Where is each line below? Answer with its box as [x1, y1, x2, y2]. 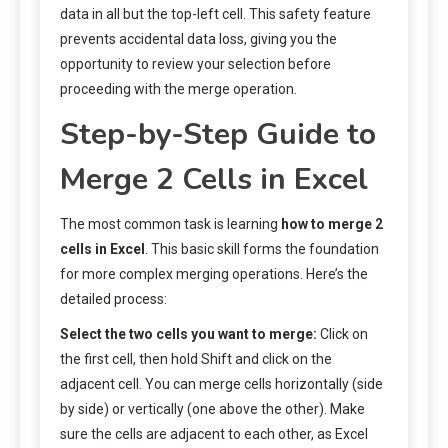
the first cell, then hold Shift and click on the [60, 350, 332, 367]
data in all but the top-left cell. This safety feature [60, 5, 371, 22]
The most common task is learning [60, 215, 281, 232]
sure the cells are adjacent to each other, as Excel [60, 425, 368, 442]
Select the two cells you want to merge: [60, 325, 317, 342]
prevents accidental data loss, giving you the [60, 30, 337, 47]
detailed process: [60, 290, 167, 307]
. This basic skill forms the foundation [145, 240, 379, 257]
